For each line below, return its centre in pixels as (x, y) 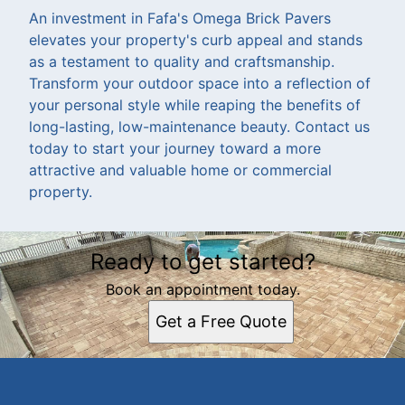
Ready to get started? (202, 261)
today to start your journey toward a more (175, 148)
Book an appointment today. (202, 289)
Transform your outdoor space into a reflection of (200, 83)
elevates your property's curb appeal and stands (196, 39)
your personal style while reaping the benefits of (195, 104)
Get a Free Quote (221, 321)
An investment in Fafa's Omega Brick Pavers (180, 18)
